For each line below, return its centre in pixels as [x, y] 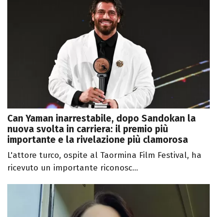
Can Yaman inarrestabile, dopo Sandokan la [101, 119]
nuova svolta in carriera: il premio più [88, 129]
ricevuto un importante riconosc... [73, 168]
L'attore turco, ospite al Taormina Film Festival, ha [104, 155]
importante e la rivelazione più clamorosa [98, 140]
